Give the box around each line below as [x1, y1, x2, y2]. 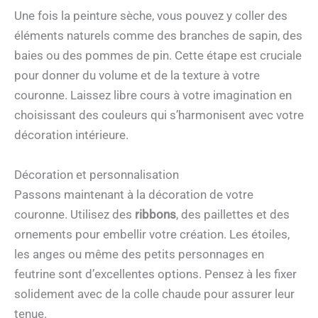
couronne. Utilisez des [14, 207, 135, 221]
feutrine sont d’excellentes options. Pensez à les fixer [14, 266, 297, 281]
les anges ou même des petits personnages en [14, 246, 264, 261]
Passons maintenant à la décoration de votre [14, 187, 253, 202]
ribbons [135, 207, 176, 221]
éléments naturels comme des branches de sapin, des [14, 28, 302, 43]
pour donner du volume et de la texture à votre [14, 68, 260, 83]
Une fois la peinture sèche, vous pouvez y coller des [14, 9, 287, 23]
